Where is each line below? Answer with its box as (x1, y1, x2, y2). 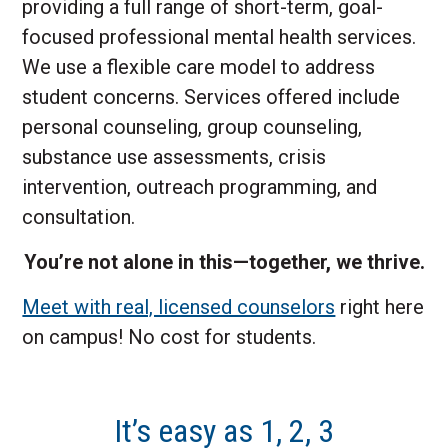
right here (335, 294, 425, 319)
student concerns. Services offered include (22, 84, 401, 109)
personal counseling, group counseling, (22, 114, 363, 139)
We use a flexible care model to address (22, 54, 376, 79)
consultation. (22, 204, 141, 229)
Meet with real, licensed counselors (22, 294, 336, 319)
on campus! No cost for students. (22, 324, 317, 349)
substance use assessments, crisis (22, 144, 327, 169)
